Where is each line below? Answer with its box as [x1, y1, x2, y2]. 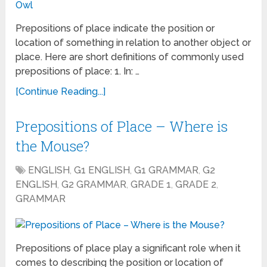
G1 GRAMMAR [134, 164, 199, 176]
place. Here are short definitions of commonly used [15, 51, 244, 63]
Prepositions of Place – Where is [15, 117, 228, 136]
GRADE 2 [175, 179, 217, 191]
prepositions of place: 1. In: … [15, 66, 140, 77]
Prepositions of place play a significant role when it [15, 243, 241, 254]
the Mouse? [15, 136, 90, 156]
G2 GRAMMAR [61, 179, 127, 191]
